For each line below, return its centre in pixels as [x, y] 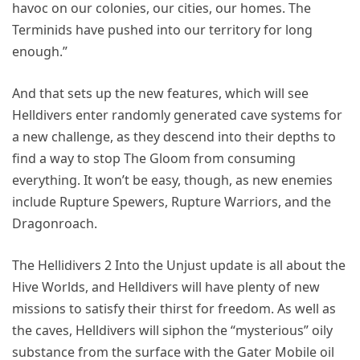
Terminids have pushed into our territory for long [162, 29]
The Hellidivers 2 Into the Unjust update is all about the [179, 265]
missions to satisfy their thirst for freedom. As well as [174, 308]
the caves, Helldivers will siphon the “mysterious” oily [172, 330]
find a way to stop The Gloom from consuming [154, 158]
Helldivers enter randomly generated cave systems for [177, 115]
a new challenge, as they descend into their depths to [174, 136]
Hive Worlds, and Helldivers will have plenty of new [166, 286]
